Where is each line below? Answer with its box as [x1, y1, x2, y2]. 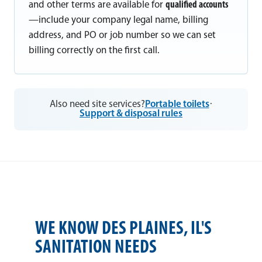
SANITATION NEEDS [35, 238, 157, 257]
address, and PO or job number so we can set [29, 30, 216, 41]
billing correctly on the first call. [29, 46, 160, 56]
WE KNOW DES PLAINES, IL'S [35, 219, 212, 239]
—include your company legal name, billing [29, 15, 208, 26]
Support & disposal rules [80, 108, 182, 119]
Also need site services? [49, 99, 145, 109]
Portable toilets [144, 99, 209, 109]
